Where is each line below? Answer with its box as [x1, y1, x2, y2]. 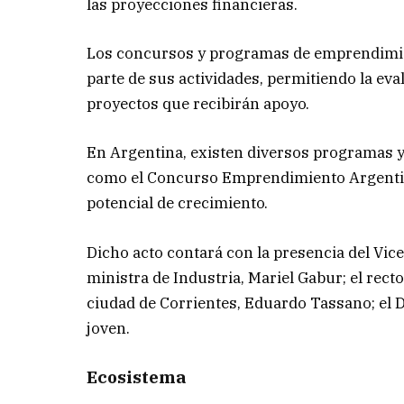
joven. [87, 317, 131, 338]
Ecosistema [87, 365, 188, 388]
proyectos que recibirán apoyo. [87, 94, 310, 115]
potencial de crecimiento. [87, 193, 269, 214]
